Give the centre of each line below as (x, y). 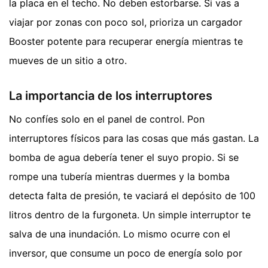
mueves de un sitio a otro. (68, 60)
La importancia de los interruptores (111, 95)
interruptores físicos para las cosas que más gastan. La (134, 138)
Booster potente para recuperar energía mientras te (126, 41)
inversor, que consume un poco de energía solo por (126, 253)
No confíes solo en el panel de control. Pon (107, 119)
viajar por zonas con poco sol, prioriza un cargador (126, 22)
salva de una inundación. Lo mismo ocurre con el (120, 234)
